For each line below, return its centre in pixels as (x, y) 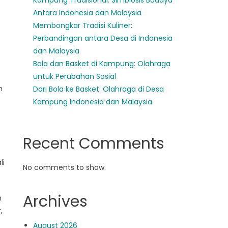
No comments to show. (65, 167)
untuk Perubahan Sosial (75, 76)
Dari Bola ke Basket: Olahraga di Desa (99, 89)
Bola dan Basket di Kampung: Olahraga (102, 64)
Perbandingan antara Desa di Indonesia (103, 38)
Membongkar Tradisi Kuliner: (83, 25)
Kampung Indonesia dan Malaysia (93, 102)
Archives (55, 202)
